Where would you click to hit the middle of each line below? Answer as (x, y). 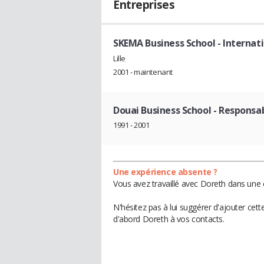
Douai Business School (162, 110)
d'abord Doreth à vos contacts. (169, 219)
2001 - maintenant (143, 72)
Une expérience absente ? (165, 172)
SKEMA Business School (164, 43)
